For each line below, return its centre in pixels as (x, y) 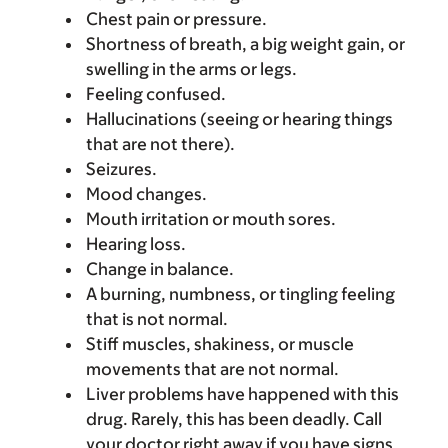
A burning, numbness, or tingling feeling (240, 294)
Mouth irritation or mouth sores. (211, 219)
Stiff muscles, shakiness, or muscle (220, 344)
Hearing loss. (136, 244)
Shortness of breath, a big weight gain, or (245, 44)
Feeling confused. (156, 94)
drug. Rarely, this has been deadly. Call (234, 419)
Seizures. (121, 169)
